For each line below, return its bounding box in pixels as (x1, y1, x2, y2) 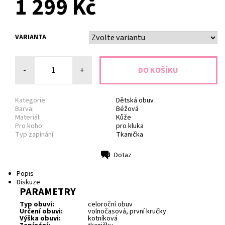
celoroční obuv (88, 199, 133, 210)
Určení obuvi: (20, 206, 63, 217)
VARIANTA (15, 32, 46, 43)
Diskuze (16, 177, 40, 188)
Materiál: (15, 112, 41, 123)
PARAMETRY (20, 185, 76, 199)
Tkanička (116, 129, 143, 140)
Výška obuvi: (20, 213, 61, 224)
